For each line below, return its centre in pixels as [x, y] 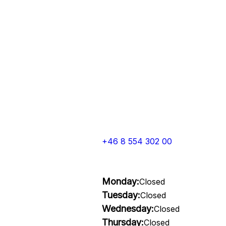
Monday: [120, 181]
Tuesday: [121, 195]
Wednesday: [128, 209]
